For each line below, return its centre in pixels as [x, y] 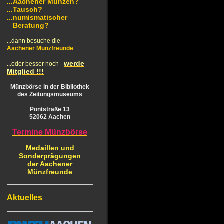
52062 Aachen [50, 117]
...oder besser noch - [35, 64]
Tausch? [28, 9]
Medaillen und [50, 148]
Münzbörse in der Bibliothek [50, 87]
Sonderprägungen [50, 156]
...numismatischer [37, 17]
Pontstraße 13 [50, 109]
